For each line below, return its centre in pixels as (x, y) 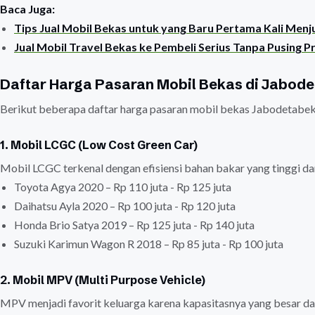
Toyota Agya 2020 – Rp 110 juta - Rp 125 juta (123, 187)
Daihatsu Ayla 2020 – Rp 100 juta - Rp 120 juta (125, 206)
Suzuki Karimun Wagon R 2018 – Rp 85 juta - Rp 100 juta (149, 244)
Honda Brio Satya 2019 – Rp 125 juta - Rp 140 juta (134, 225)
